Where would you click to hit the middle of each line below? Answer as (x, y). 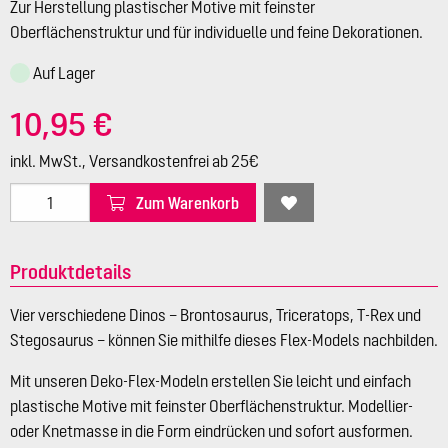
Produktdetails (70, 272)
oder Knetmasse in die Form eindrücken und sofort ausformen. (211, 431)
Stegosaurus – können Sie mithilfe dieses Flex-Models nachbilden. (224, 340)
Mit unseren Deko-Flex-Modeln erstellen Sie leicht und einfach (210, 381)
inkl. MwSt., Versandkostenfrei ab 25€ (134, 161)
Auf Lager (64, 73)
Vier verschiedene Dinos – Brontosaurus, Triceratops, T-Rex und (215, 315)
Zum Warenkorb (187, 202)
